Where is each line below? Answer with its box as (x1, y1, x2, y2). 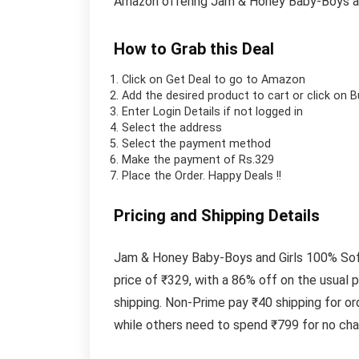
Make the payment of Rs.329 (122, 152, 274, 167)
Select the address (122, 120, 222, 135)
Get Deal (166, 72, 211, 87)
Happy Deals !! (208, 168, 281, 183)
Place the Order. (122, 168, 208, 183)
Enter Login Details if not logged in (122, 104, 303, 119)
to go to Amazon (211, 72, 305, 87)
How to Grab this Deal (114, 38, 274, 58)
